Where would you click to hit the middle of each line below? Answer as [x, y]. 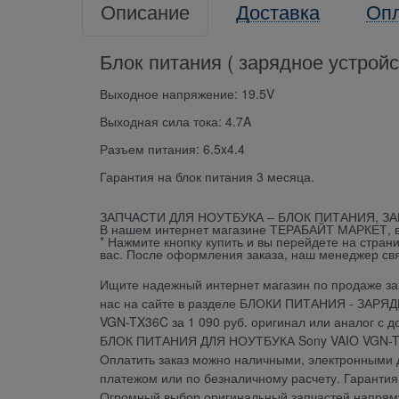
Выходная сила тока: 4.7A [175, 122]
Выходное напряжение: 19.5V [187, 94]
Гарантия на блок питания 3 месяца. [209, 177]
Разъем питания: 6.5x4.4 [172, 149]
